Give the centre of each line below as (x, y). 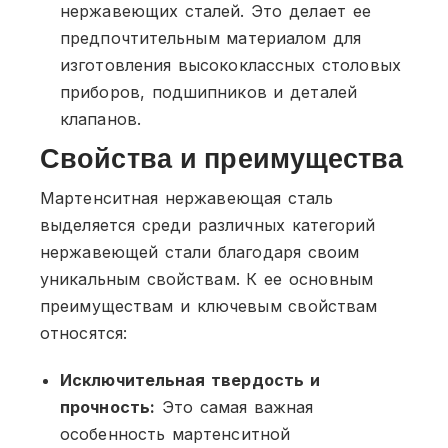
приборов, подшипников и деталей (208, 91)
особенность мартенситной (175, 433)
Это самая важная (234, 406)
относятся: (83, 332)
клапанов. (100, 118)
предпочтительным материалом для (211, 37)
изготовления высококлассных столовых (230, 64)
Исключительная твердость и (190, 379)
